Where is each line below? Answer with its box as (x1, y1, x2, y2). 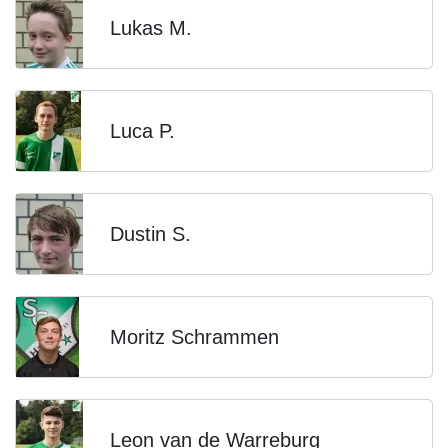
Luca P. (110, 120, 175, 142)
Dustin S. (110, 223, 191, 245)
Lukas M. (110, 17, 192, 39)
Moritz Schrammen (110, 326, 279, 348)
